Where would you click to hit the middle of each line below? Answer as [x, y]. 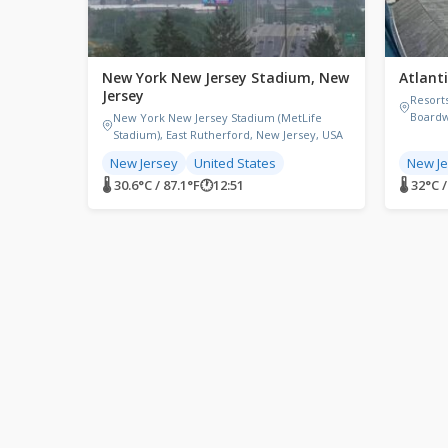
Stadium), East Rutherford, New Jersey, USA [228, 134]
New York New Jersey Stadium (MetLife [217, 117]
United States [235, 162]
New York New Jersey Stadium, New [225, 77]
